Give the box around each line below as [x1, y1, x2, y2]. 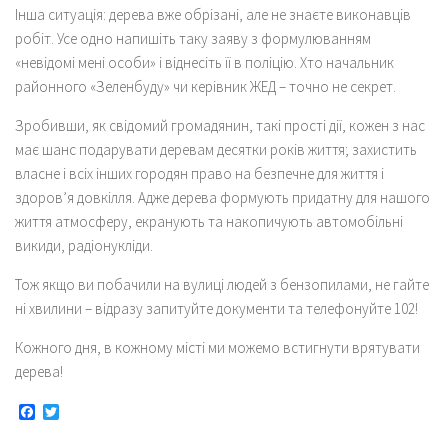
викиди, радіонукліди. [15, 235, 153, 255]
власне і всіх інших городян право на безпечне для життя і [15, 163, 384, 183]
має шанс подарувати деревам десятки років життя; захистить [15, 139, 417, 159]
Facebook [35, 402, 101, 423]
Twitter [59, 402, 105, 423]
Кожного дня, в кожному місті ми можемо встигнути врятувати [15, 337, 420, 357]
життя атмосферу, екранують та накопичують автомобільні [15, 211, 403, 231]
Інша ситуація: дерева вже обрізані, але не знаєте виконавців [15, 4, 411, 24]
